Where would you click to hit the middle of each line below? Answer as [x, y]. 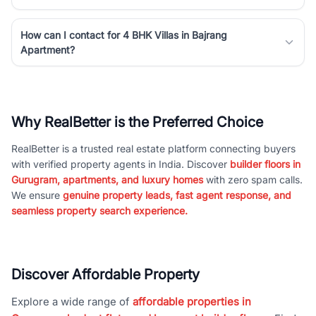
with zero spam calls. [253, 179]
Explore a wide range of [72, 301]
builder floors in [265, 164]
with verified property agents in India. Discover [121, 164]
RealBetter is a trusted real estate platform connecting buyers [153, 148]
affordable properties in [192, 301]
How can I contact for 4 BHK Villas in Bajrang [124, 35]
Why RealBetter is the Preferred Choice [137, 122]
